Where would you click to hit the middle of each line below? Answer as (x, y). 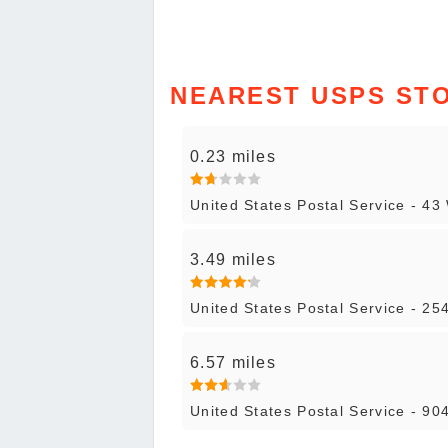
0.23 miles (233, 157)
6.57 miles (233, 363)
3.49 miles (233, 260)
